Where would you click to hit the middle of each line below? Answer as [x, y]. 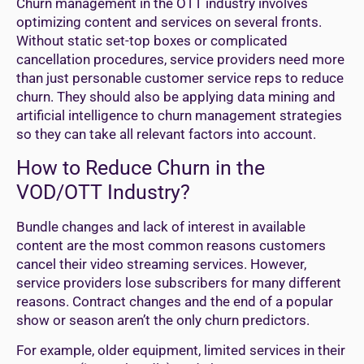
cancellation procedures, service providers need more [180, 60]
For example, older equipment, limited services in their [181, 350]
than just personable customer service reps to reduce [180, 78]
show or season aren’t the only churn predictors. [163, 320]
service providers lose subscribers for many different [179, 282]
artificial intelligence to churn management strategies [179, 116]
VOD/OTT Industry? [103, 192]
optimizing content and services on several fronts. [169, 22]
